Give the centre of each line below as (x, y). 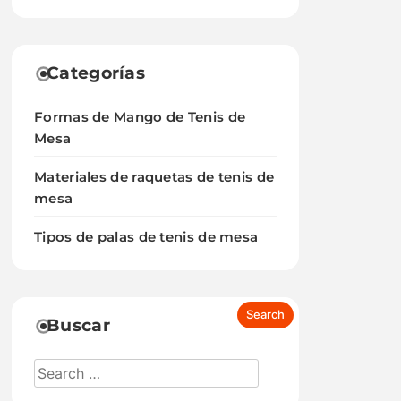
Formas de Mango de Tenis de (140, 117)
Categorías (96, 73)
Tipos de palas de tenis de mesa (146, 237)
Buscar (78, 325)
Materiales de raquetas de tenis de (154, 177)
